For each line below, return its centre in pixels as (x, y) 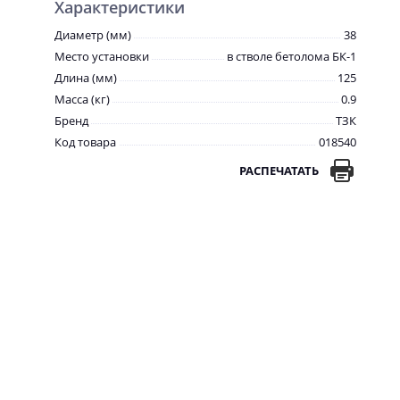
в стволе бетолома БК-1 (292, 56)
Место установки (102, 56)
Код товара (85, 142)
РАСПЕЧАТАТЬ (279, 171)
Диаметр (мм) (93, 35)
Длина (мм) (86, 78)
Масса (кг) (82, 99)
